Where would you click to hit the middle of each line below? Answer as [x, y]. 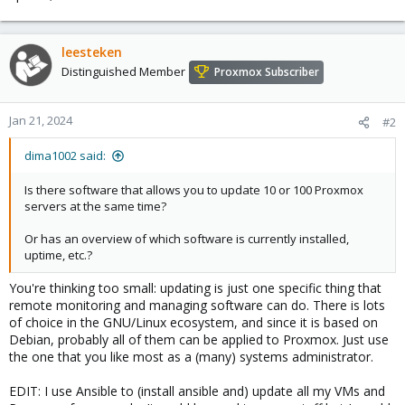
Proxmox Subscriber [267, 72]
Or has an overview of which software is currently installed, [187, 239]
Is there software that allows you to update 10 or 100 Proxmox [194, 190]
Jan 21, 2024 [41, 120]
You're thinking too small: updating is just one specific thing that [195, 288]
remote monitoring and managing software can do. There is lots [197, 305]
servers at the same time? [95, 206]
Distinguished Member [123, 72]
